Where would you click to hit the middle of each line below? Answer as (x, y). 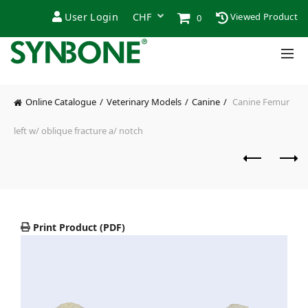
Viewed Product (263, 16)
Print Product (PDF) (78, 227)
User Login (91, 17)
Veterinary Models (144, 102)
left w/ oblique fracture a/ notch (78, 130)
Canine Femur (260, 102)
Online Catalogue (61, 102)
